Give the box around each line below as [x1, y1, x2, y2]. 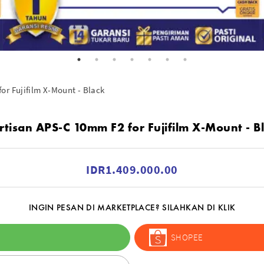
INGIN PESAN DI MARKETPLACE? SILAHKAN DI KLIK [28, 201, 236, 213]
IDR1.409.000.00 [86, 161, 178, 177]
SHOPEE [171, 232, 203, 243]
